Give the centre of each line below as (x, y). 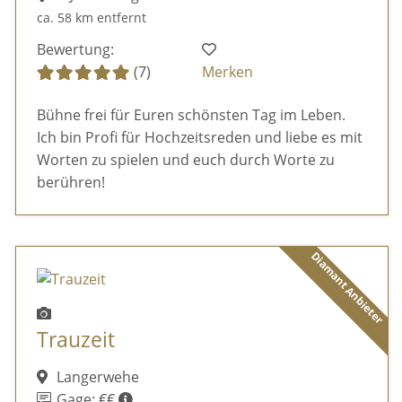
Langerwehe (96, 377)
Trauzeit (75, 339)
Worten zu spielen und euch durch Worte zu (185, 160)
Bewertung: (75, 50)
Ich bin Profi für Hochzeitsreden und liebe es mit (199, 138)
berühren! (70, 183)
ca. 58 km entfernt (91, 17)
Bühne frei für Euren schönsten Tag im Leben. (191, 115)
